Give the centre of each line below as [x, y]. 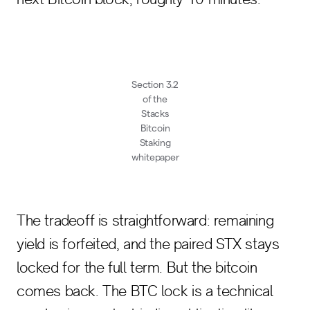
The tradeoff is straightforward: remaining [145, 220]
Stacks [155, 113]
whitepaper [155, 157]
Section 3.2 [155, 84]
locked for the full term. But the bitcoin [137, 267]
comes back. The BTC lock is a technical [145, 291]
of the [155, 99]
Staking [155, 143]
